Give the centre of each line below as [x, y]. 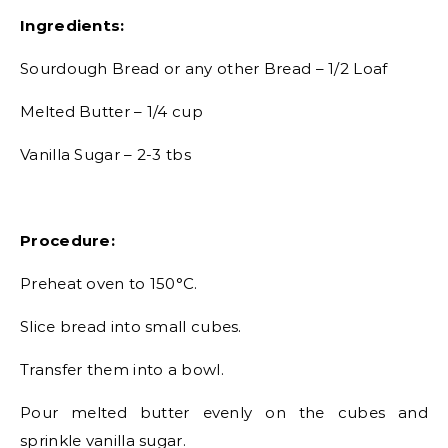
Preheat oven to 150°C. [109, 284]
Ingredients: [72, 26]
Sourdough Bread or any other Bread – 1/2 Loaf [204, 69]
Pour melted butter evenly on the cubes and [224, 413]
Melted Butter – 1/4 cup [111, 112]
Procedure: [67, 241]
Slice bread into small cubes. [131, 327]
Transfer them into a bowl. [122, 370]
